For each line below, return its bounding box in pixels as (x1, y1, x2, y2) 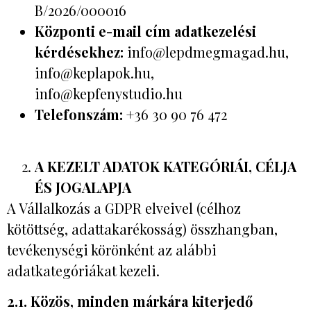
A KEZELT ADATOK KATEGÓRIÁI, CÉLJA (35, 156, 296, 176)
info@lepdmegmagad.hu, (124, 42, 289, 62)
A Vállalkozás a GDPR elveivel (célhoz (7, 198, 241, 217)
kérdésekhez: (35, 42, 124, 62)
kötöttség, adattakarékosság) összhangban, (7, 219, 278, 238)
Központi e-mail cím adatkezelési (35, 22, 256, 41)
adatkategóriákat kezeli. (7, 260, 160, 280)
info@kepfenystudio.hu (35, 84, 183, 103)
